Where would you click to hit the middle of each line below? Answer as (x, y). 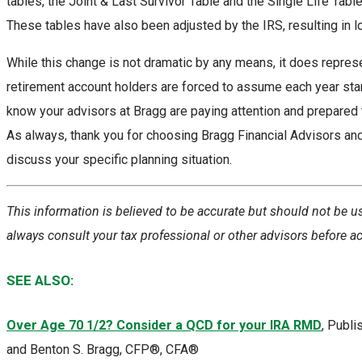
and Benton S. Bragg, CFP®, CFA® (103, 350)
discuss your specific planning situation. (119, 159)
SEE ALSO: (40, 280)
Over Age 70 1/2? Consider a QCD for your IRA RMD (164, 326)
